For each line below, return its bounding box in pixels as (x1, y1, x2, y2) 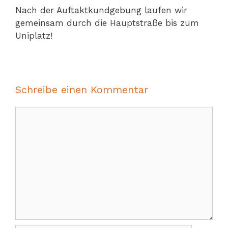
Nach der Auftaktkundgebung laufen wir (15, 5, 187, 16)
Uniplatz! (15, 31, 52, 41)
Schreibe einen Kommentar (15, 83, 148, 96)
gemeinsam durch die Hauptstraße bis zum (15, 18, 199, 28)
